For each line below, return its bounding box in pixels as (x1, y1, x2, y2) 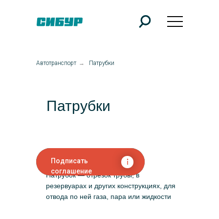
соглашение (51, 167, 92, 175)
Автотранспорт (36, 60, 76, 66)
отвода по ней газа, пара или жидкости (46, 193, 171, 200)
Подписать (51, 157, 88, 165)
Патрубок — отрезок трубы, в (46, 171, 139, 179)
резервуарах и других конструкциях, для (46, 182, 175, 190)
